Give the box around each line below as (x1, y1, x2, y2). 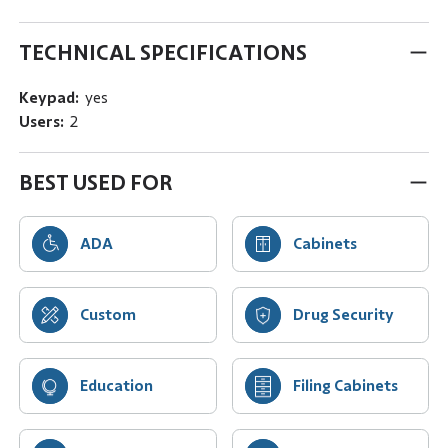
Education (79, 376, 153, 397)
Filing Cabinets (292, 376, 398, 397)
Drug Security (292, 305, 394, 326)
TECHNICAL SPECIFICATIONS (18, 39, 307, 67)
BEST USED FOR (18, 169, 173, 197)
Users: (18, 112, 64, 133)
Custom (79, 305, 136, 326)
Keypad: (18, 88, 79, 109)
